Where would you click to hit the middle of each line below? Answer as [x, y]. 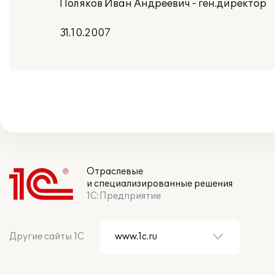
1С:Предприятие [124, 196]
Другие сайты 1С [47, 237]
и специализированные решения [160, 184]
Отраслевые [115, 172]
